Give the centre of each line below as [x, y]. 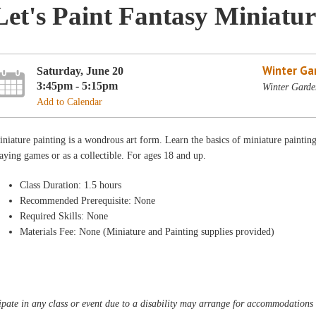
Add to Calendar [70, 102]
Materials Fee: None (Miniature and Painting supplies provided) [147, 232]
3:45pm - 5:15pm [78, 85]
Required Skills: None [64, 216]
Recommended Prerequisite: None [88, 201]
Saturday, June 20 [80, 71]
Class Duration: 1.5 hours [71, 185]
